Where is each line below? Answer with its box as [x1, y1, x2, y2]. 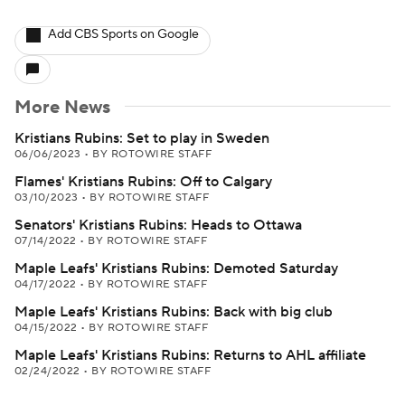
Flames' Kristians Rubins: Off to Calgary [14, 173, 272, 191]
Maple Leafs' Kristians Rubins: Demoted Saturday [14, 259, 338, 278]
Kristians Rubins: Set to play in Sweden [14, 129, 269, 147]
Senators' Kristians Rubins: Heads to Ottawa [14, 216, 302, 234]
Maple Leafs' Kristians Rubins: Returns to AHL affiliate [14, 346, 366, 364]
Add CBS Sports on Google [48, 26, 199, 42]
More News [14, 96, 110, 119]
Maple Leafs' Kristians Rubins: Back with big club [14, 303, 333, 321]
